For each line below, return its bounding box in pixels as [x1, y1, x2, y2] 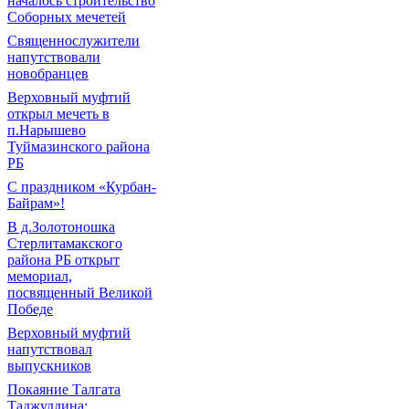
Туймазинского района [7, 139, 150, 154]
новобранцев [7, 66, 89, 81]
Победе [7, 301, 53, 317]
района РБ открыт [7, 252, 120, 267]
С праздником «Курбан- [7, 179, 156, 194]
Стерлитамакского [7, 236, 122, 251]
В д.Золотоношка [7, 219, 115, 235]
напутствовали [7, 49, 100, 65]
